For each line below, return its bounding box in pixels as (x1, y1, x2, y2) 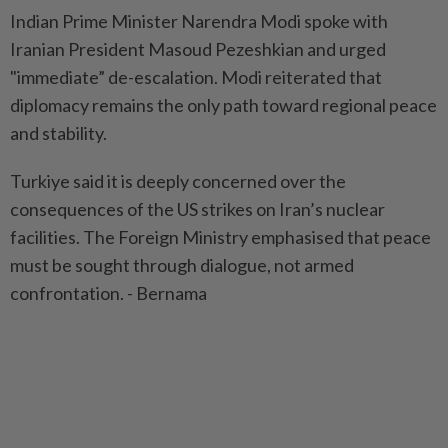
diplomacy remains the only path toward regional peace (10, 93, 437, 116)
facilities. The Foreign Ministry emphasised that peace (10, 225, 431, 248)
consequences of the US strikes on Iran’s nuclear (10, 197, 385, 220)
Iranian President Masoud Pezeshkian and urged (10, 37, 386, 60)
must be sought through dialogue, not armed (10, 253, 354, 276)
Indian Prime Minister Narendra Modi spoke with (10, 9, 388, 32)
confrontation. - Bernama (10, 281, 207, 304)
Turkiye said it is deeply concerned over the (10, 169, 346, 192)
